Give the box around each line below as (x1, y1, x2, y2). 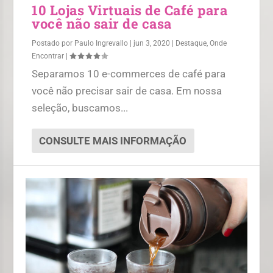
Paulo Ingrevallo (74, 38, 129, 48)
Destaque (175, 38, 207, 48)
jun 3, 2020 (133, 38, 171, 48)
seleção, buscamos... (32, 101, 129, 114)
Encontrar (32, 51, 65, 60)
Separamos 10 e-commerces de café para (32, 67, 226, 80)
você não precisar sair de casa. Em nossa (32, 84, 222, 97)
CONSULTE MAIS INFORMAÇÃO (39, 134, 187, 147)
